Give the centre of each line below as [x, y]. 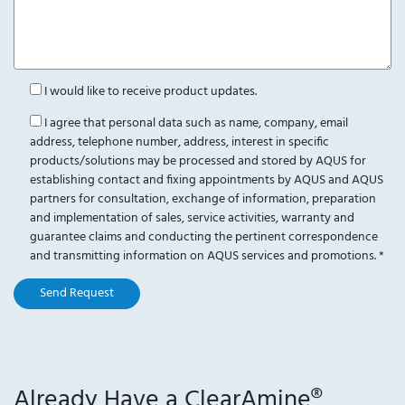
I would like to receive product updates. [150, 92]
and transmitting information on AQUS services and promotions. [204, 257]
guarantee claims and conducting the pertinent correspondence [203, 238]
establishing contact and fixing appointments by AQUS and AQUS [206, 181]
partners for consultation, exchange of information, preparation [202, 200]
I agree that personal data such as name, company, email [196, 124]
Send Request [77, 294]
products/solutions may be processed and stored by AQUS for [198, 162]
